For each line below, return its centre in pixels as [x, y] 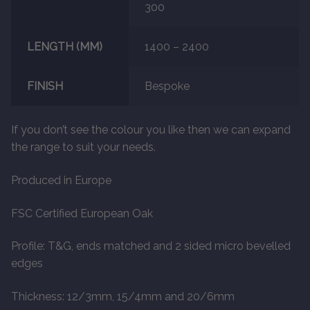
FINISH [45, 86]
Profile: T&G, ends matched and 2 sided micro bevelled [151, 246]
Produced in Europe [61, 180]
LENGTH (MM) [64, 46]
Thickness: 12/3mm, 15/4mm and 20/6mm [123, 296]
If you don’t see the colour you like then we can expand [151, 130]
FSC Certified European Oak [82, 213]
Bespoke [167, 86]
